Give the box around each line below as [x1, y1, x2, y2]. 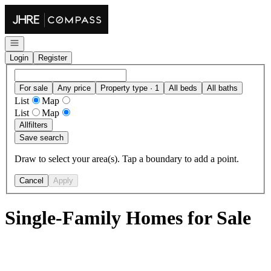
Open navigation [9, 38, 66, 47]
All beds [169, 83, 197, 93]
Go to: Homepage [4, 4, 73, 15]
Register [38, 53, 67, 62]
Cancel [19, 175, 44, 185]
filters [28, 120, 48, 129]
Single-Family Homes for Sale [5, 207, 251, 229]
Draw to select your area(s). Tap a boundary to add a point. [15, 153, 239, 164]
